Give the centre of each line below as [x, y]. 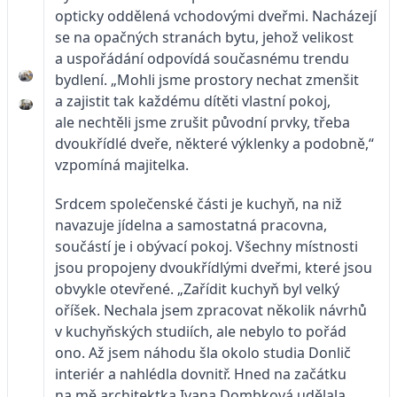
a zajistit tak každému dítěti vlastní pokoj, [193, 101]
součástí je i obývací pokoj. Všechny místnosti [206, 246]
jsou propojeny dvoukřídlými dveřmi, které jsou [214, 267]
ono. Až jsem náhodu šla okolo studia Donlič [203, 352]
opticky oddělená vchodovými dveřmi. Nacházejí [216, 16]
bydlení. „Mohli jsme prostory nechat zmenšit [207, 79]
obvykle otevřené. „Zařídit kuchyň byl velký [197, 288]
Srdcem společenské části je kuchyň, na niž [198, 203]
